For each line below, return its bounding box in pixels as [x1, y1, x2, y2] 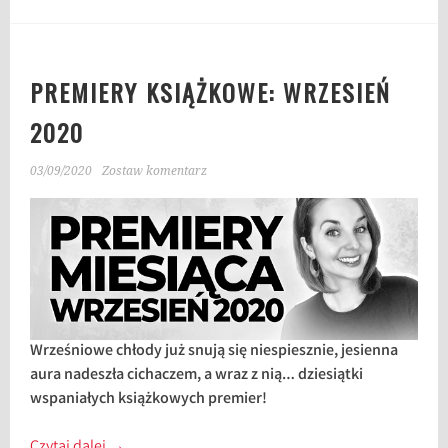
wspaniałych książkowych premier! [30, 388, 268, 412]
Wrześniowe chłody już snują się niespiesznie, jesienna [30, 340, 399, 364]
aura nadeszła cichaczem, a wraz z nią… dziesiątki [30, 364, 364, 388]
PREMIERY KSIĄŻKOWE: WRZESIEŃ [30, 73, 392, 110]
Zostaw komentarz [102, 163, 208, 178]
